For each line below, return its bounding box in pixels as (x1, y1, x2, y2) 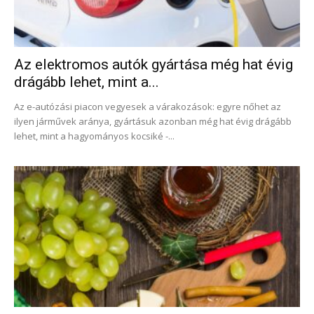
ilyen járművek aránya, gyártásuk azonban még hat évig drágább (14, 114, 292, 128)
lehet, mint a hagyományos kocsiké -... (14, 129, 175, 142)
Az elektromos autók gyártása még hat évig (14, 55, 293, 73)
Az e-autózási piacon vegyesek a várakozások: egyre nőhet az (14, 100, 281, 113)
